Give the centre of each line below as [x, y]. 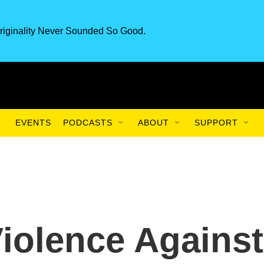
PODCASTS [88, 123]
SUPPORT [216, 123]
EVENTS [33, 123]
